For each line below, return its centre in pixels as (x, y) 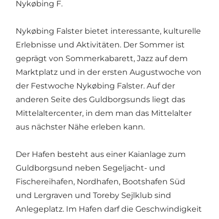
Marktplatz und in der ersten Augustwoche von (109, 72)
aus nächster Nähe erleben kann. (80, 127)
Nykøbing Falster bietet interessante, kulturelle (108, 31)
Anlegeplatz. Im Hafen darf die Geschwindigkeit (109, 209)
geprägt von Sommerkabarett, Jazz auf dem (102, 59)
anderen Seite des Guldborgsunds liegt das (100, 100)
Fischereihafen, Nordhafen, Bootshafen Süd (100, 182)
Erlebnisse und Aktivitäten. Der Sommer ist (100, 45)
